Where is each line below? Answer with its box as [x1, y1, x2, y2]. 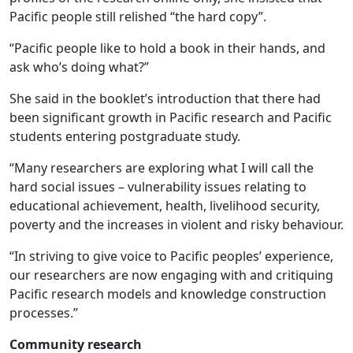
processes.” [9, 304, 78, 321]
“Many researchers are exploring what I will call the [9, 159, 314, 176]
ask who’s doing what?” [9, 58, 149, 76]
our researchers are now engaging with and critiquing [9, 266, 333, 284]
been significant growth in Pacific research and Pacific [9, 109, 332, 126]
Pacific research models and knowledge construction [9, 285, 326, 303]
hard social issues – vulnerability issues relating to [9, 178, 307, 195]
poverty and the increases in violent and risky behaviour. [9, 216, 344, 233]
